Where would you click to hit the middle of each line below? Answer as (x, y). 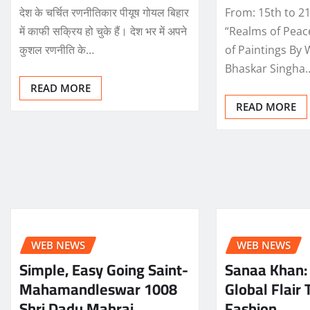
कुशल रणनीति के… (57, 49)
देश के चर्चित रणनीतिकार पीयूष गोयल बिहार (104, 12)
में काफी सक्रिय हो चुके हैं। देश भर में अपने (103, 31)
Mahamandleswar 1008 (98, 290)
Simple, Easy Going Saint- (104, 270)
